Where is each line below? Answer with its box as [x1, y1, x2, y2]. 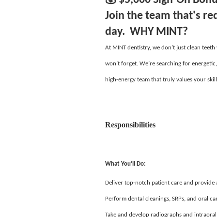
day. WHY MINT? [105, 26, 188, 38]
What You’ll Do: [105, 161, 146, 168]
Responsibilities [105, 120, 155, 129]
